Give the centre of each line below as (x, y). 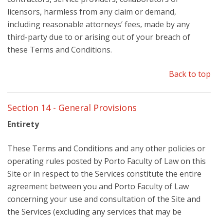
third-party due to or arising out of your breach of (99, 37)
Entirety (23, 124)
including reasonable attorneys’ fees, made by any (99, 24)
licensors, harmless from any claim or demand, (92, 12)
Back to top (190, 74)
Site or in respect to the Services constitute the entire (104, 174)
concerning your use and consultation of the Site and (104, 199)
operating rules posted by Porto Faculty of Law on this (107, 161)
